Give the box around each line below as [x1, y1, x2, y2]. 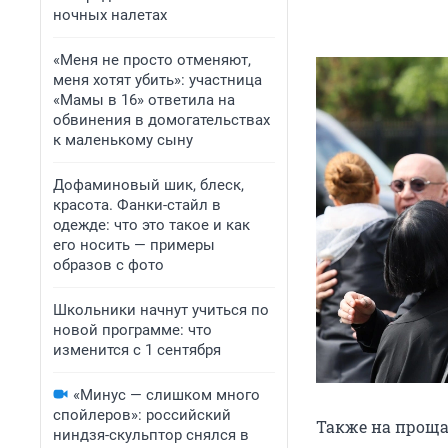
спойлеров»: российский [53, 406, 231, 424]
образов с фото [53, 256, 164, 274]
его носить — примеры [53, 236, 215, 254]
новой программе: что [53, 321, 212, 339]
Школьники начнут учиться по [53, 301, 269, 319]
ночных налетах [53, 6, 167, 24]
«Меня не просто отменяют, [53, 51, 251, 69]
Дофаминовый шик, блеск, [53, 176, 244, 194]
